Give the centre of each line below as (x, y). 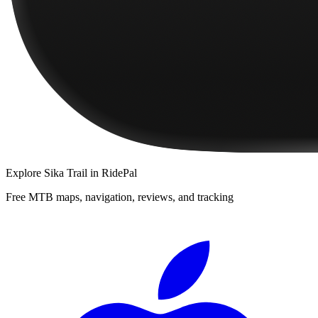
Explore (25, 173)
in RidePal (112, 173)
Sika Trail (66, 173)
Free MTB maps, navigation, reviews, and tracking (120, 197)
